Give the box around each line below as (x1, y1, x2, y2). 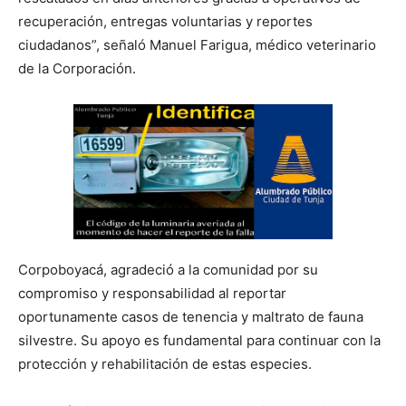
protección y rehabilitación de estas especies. (18, 354, 312, 372)
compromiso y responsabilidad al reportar (18, 284, 286, 302)
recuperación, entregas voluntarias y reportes (18, 12, 313, 30)
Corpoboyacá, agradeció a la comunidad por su (18, 260, 318, 278)
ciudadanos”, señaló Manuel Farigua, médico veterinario (18, 35, 376, 53)
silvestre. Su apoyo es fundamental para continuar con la (18, 331, 381, 349)
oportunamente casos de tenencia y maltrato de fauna (18, 307, 363, 325)
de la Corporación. (18, 59, 136, 77)
